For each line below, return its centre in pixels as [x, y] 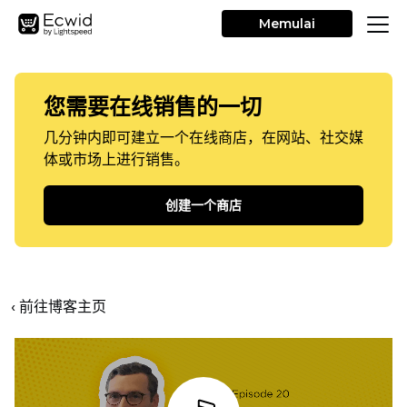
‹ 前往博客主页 [59, 307]
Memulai [287, 24]
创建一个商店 [203, 205]
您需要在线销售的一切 [153, 107]
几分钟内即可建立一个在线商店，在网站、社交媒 [203, 138]
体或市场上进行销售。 [116, 159]
